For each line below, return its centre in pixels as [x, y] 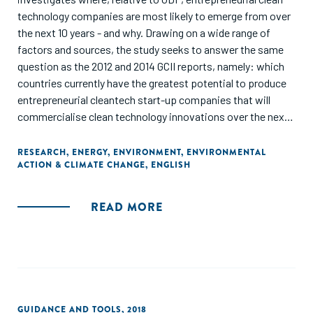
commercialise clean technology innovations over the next [153, 116]
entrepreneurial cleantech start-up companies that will [144, 100]
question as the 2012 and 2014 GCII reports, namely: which [151, 66]
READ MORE [127, 207]
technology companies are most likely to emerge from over [154, 16]
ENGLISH [171, 165]
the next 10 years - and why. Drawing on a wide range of [144, 32]
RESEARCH [42, 152]
